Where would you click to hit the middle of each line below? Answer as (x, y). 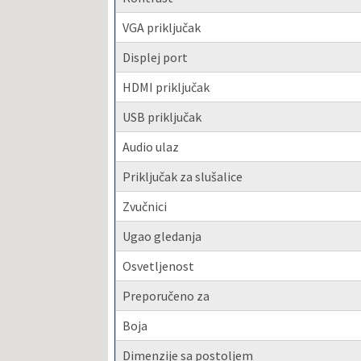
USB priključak (162, 116)
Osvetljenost (159, 266)
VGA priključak (162, 27)
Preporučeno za (166, 295)
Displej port (156, 57)
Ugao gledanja (162, 236)
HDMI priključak (166, 87)
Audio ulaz (151, 146)
